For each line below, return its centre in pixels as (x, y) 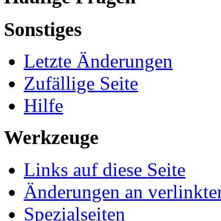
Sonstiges (43, 29)
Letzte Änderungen (98, 61)
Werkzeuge (51, 138)
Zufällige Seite (81, 83)
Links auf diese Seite (105, 169)
